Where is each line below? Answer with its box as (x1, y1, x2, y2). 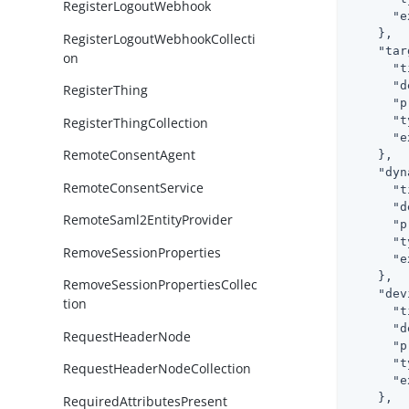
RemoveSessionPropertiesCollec (63, 276, 258, 294)
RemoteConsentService (63, 178, 204, 196)
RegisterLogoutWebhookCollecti (63, 29, 257, 47)
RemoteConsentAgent (63, 146, 196, 164)
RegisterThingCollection (63, 113, 209, 131)
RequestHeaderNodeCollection (63, 360, 252, 378)
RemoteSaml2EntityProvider (63, 211, 234, 229)
